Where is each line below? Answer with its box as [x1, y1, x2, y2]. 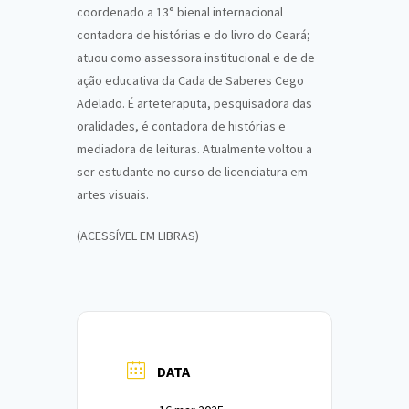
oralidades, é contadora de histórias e [77, 118, 286, 134]
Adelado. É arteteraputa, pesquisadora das [77, 95, 312, 111]
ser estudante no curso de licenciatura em [77, 163, 308, 180]
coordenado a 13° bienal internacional [77, 4, 283, 20]
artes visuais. [77, 186, 149, 203]
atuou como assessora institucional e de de [77, 49, 315, 66]
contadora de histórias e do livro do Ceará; [77, 26, 310, 43]
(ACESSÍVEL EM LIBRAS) [77, 227, 199, 244]
